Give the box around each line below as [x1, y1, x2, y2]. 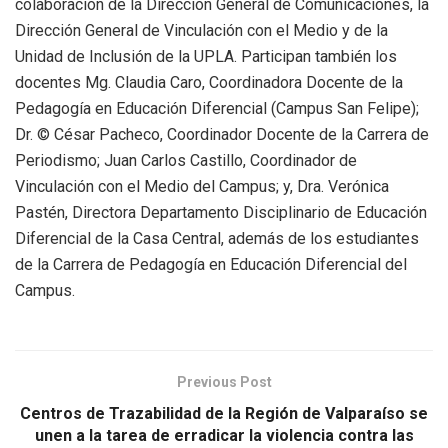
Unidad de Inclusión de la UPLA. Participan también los [15, 46, 397, 66]
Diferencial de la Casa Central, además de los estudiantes [15, 228, 419, 248]
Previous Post [176, 373, 272, 390]
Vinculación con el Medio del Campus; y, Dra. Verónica [15, 176, 389, 196]
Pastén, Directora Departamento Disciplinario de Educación [15, 202, 427, 222]
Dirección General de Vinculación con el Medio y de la [15, 20, 388, 40]
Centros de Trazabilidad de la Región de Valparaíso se [20, 403, 428, 423]
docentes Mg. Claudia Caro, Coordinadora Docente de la [15, 72, 403, 92]
